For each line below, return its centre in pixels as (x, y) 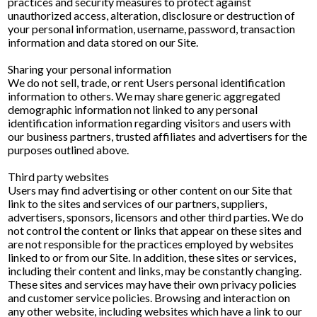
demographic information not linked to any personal (133, 109)
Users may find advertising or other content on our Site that (150, 190)
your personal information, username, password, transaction (152, 29)
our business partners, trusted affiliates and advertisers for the (158, 136)
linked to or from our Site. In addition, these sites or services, (152, 257)
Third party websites (59, 177)
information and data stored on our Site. (103, 42)
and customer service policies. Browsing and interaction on (149, 298)
